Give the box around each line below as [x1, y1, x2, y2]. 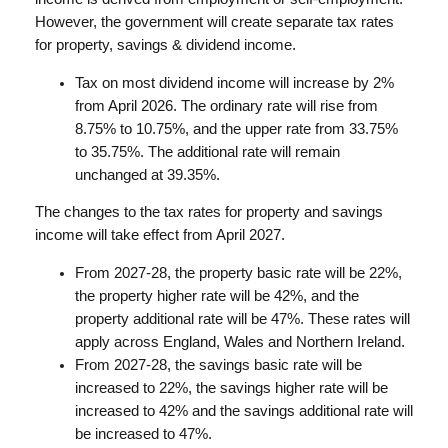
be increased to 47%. [74, 425, 212, 442]
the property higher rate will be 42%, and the [74, 287, 359, 304]
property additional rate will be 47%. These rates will [74, 310, 410, 327]
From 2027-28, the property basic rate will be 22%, [74, 264, 402, 281]
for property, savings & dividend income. [34, 37, 296, 54]
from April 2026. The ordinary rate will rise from [74, 97, 378, 114]
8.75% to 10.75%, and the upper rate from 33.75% [74, 120, 398, 137]
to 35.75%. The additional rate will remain [74, 143, 340, 160]
